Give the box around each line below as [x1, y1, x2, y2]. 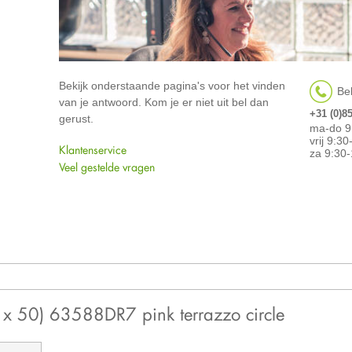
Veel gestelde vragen [58, 159, 155, 175]
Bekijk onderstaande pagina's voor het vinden [58, 79, 285, 93]
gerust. [58, 112, 93, 126]
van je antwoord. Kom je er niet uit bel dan [58, 96, 269, 109]
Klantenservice [58, 142, 126, 158]
